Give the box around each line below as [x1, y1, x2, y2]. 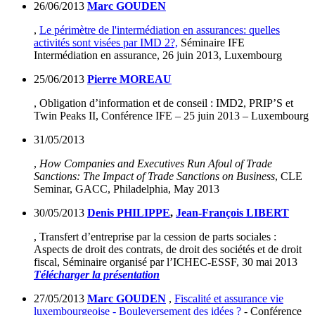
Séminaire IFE [178, 37, 245, 49]
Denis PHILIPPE [87, 207, 170, 219]
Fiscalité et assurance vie [174, 292, 283, 305]
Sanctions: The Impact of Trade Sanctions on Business [34, 170, 275, 183]
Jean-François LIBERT [176, 207, 289, 219]
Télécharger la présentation [34, 269, 160, 281]
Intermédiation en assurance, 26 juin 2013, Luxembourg [34, 49, 282, 62]
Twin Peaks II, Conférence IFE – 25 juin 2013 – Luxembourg [34, 110, 309, 122]
